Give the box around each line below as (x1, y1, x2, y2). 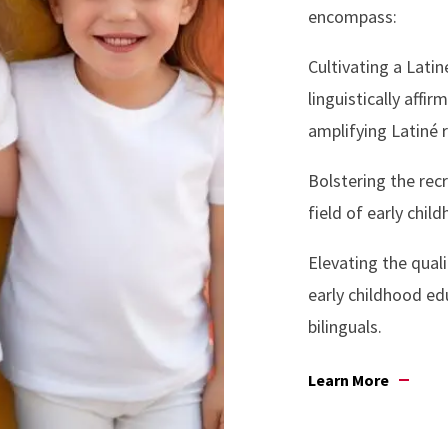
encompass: (308, 5, 397, 28)
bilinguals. (308, 315, 382, 338)
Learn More (308, 370, 389, 390)
